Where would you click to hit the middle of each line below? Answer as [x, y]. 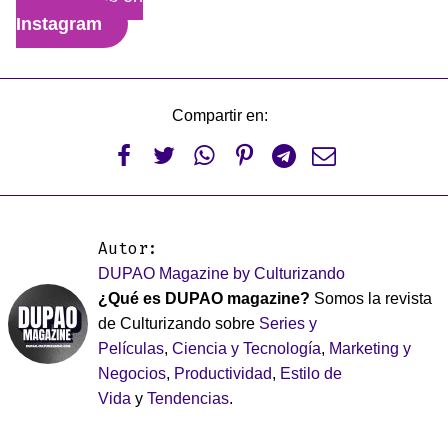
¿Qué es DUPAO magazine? [204, 298]
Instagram [59, 24]
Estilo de [311, 373]
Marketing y [370, 348]
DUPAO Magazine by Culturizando [221, 273]
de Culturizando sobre [178, 323]
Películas [131, 348]
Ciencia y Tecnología [246, 348]
